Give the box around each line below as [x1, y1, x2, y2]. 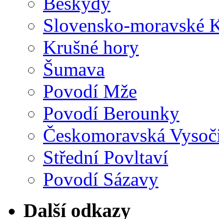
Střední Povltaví [43, 146, 168, 168]
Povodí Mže [43, 80, 137, 102]
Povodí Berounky [43, 102, 179, 124]
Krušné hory [43, 36, 139, 58]
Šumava [43, 58, 105, 80]
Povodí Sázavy [43, 168, 158, 190]
